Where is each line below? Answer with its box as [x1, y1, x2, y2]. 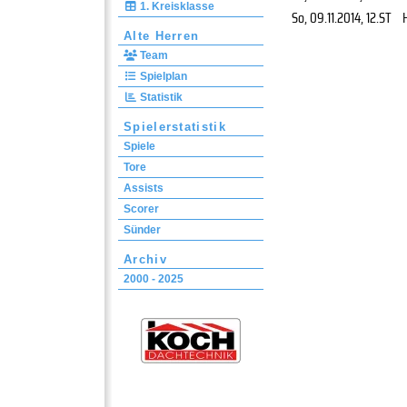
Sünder [124, 223, 161, 236]
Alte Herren [124, 29, 200, 43]
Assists [124, 182, 164, 194]
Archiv [124, 253, 167, 266]
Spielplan [137, 70, 187, 83]
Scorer [124, 203, 159, 215]
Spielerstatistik [124, 120, 226, 134]
